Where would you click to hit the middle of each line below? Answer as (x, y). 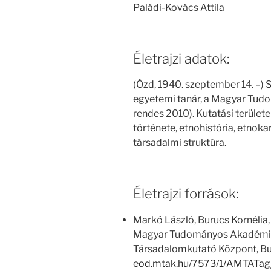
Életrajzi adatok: (181, 58)
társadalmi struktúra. (180, 143)
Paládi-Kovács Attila (179, 7)
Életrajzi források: (186, 194)
